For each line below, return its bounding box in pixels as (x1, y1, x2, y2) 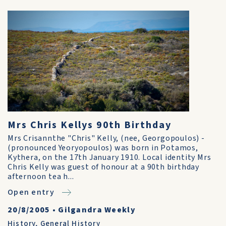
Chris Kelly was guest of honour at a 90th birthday (8, 161, 199, 173)
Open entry (8, 187, 54, 198)
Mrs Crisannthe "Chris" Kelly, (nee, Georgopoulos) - (8, 133, 205, 144)
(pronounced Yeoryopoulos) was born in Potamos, (8, 142, 198, 153)
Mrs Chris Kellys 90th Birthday (8, 118, 172, 132)
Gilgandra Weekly (58, 204, 136, 215)
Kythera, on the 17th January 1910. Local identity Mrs (8, 152, 211, 163)
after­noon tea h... (8, 171, 74, 182)
